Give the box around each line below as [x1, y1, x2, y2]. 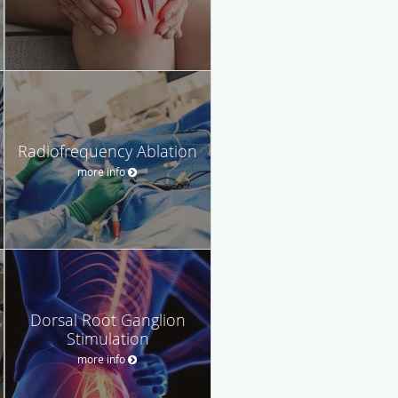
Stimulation [66, 327, 149, 349]
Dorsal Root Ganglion [29, 308, 186, 330]
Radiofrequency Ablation [18, 139, 197, 162]
